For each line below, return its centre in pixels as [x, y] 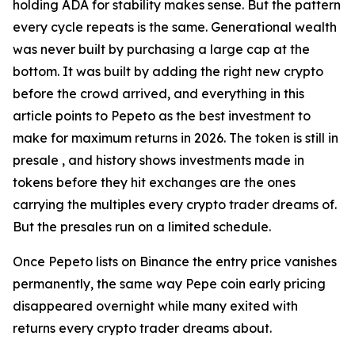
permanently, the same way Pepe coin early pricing [169, 284]
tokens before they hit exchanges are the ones [154, 183]
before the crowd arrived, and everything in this [158, 94]
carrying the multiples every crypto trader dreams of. [175, 205]
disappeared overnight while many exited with [155, 306]
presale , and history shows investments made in [158, 160]
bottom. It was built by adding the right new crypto [168, 72]
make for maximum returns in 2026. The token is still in [176, 138]
